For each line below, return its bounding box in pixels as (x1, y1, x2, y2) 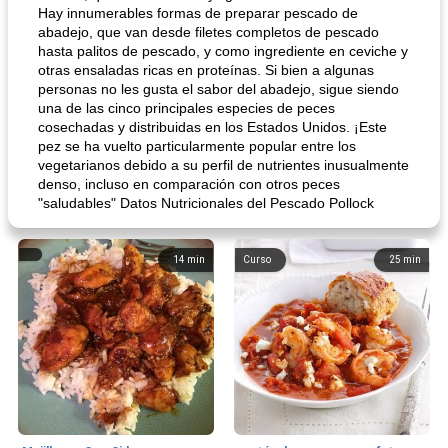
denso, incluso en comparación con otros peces (38, 176, 340, 192)
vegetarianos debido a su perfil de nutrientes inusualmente (38, 157, 409, 173)
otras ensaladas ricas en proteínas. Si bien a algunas (38, 62, 374, 78)
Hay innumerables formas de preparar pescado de (38, 5, 358, 21)
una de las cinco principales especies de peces (38, 100, 335, 116)
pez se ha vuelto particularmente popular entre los (38, 138, 356, 154)
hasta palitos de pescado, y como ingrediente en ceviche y (38, 43, 408, 59)
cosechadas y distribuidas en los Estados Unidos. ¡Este (38, 119, 387, 135)
